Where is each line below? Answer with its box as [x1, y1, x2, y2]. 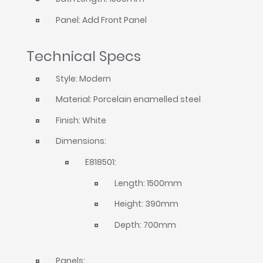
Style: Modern [56, 73, 112, 85]
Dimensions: [56, 135, 107, 147]
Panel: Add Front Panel [56, 14, 147, 26]
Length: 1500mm [114, 177, 182, 190]
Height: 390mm [114, 198, 178, 210]
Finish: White [56, 114, 107, 126]
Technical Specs [26, 46, 141, 66]
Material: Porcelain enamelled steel [56, 93, 201, 106]
